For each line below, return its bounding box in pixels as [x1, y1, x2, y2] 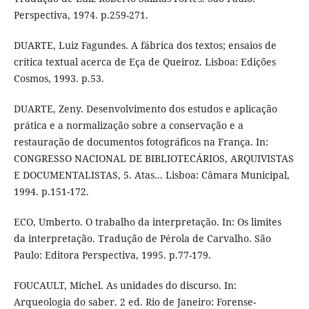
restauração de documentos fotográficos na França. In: [13, 135, 268, 149]
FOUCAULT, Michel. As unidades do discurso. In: [13, 279, 237, 292]
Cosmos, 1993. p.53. [13, 72, 104, 86]
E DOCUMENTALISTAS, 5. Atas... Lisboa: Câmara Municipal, [13, 168, 290, 182]
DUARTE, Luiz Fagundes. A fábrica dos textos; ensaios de [13, 39, 277, 52]
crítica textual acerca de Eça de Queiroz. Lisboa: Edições [13, 55, 276, 69]
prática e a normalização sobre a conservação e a [13, 119, 243, 132]
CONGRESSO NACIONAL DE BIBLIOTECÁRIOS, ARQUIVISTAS [13, 152, 294, 166]
